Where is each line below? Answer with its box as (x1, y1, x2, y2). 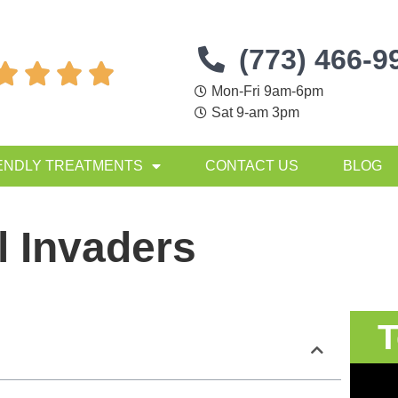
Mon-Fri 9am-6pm (211, 83, 323, 99)
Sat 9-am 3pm (211, 104, 299, 120)
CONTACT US (205, 158, 298, 173)
